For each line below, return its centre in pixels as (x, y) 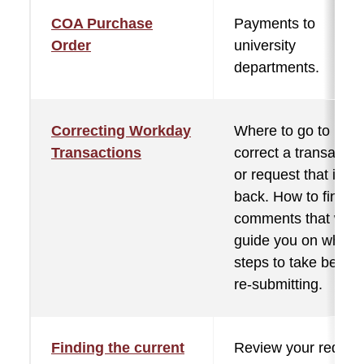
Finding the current (118, 348)
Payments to (275, 24)
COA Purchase (102, 24)
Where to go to (282, 131)
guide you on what (293, 240)
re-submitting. (278, 284)
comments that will (294, 219)
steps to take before (298, 262)
